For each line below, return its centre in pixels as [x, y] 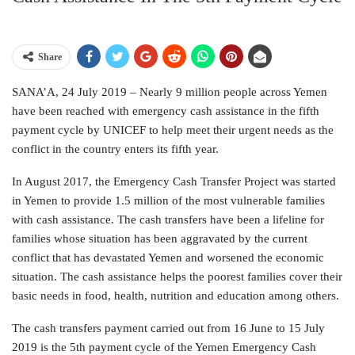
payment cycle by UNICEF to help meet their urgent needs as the [173, 130]
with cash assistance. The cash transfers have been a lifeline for [168, 219]
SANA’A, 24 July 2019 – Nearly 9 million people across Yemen [170, 92]
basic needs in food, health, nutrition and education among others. [176, 295]
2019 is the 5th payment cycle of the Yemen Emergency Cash [164, 347]
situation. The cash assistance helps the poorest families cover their [177, 276]
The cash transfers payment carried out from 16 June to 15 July [168, 328]
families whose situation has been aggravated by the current [160, 238]
